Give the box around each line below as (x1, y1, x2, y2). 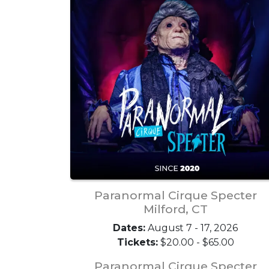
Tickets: (116, 237, 158, 248)
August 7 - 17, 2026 (145, 222, 238, 234)
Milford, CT (143, 202, 208, 216)
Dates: (113, 222, 145, 234)
